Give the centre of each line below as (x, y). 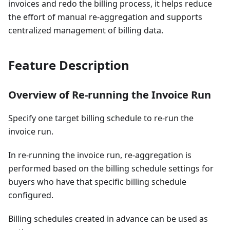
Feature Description (69, 65)
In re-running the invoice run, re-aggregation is (100, 155)
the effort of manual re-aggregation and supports (105, 17)
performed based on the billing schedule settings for (111, 169)
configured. (31, 195)
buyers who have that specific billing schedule (97, 182)
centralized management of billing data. (86, 31)
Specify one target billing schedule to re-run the (101, 118)
